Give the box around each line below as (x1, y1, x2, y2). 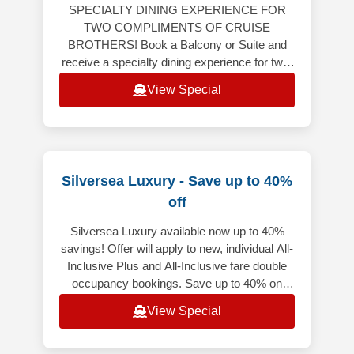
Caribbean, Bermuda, (122, 90, 232, 104)
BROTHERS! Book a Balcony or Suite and (67, 38, 287, 52)
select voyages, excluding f (107, 294, 247, 308)
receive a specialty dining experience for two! (62, 55, 292, 70)
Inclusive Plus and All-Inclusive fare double (67, 259, 287, 273)
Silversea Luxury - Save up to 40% (62, 173, 292, 190)
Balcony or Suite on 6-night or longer (84, 73, 270, 87)
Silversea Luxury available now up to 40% (70, 224, 284, 239)
